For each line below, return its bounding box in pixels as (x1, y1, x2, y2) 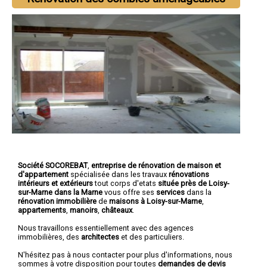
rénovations (169, 169, 209, 179)
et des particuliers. (119, 232, 184, 241)
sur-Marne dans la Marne (18, 187, 104, 197)
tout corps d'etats (93, 178, 158, 188)
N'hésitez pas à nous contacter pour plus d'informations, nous (18, 250, 232, 259)
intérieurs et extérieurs (18, 178, 93, 188)
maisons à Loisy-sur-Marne (109, 196, 202, 206)
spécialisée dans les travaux (69, 169, 169, 179)
